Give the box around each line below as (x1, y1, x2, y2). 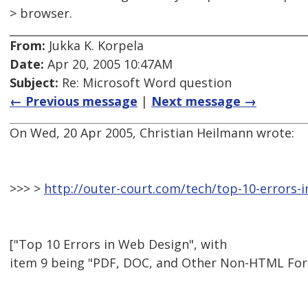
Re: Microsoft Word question (58, 74, 232, 91)
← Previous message (10, 93, 137, 110)
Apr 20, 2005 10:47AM (44, 56, 173, 73)
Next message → (151, 93, 256, 110)
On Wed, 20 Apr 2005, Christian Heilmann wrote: (10, 124, 294, 142)
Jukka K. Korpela (45, 37, 144, 54)
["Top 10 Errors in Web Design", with (10, 236, 227, 253)
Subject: (10, 74, 58, 91)
